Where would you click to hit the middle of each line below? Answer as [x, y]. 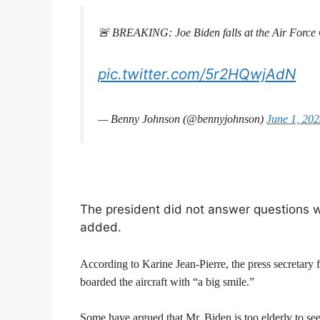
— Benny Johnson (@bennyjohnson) [182, 119]
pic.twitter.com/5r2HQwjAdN [197, 74]
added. [101, 227]
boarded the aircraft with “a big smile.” [167, 281]
